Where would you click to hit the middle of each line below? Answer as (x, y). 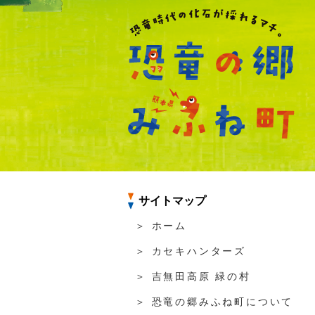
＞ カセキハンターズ (191, 251)
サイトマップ (172, 200)
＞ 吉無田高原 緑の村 (193, 276)
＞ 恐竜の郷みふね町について (214, 301)
